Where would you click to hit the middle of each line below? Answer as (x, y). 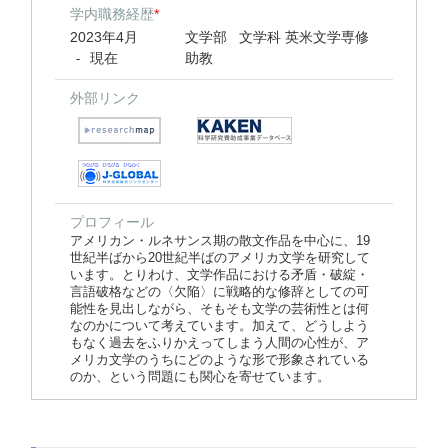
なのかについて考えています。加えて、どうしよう (219, 325)
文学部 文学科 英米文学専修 (281, 37)
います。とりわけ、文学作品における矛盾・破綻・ (219, 274)
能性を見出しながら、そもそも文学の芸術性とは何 (219, 308)
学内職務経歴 (112, 14)
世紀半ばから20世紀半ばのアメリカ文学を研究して (220, 257)
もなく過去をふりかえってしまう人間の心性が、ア (219, 342)
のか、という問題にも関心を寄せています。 (200, 376)
